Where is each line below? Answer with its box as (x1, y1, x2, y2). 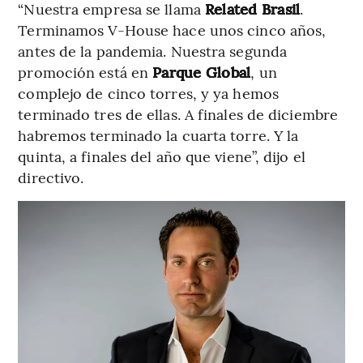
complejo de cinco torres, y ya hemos (18, 82, 279, 103)
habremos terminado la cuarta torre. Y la (18, 124, 299, 145)
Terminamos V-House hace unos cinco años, (18, 19, 327, 40)
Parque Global (152, 61, 251, 82)
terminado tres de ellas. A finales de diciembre (18, 103, 339, 124)
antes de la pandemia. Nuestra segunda (18, 40, 288, 61)
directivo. (18, 166, 84, 187)
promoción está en (18, 61, 153, 82)
